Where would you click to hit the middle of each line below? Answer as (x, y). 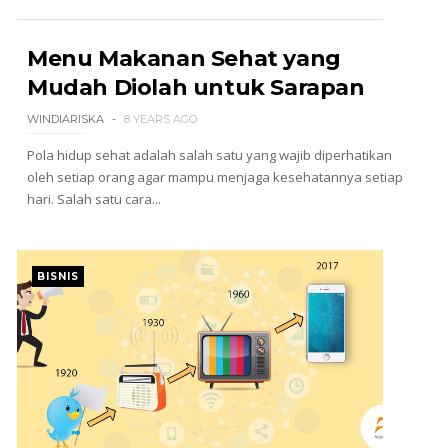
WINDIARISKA (65, 119)
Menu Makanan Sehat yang (183, 58)
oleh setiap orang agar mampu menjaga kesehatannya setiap (214, 177)
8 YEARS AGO (160, 119)
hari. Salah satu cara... (93, 199)
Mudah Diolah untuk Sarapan (195, 87)
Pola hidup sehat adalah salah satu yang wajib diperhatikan (209, 155)
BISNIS (57, 276)
